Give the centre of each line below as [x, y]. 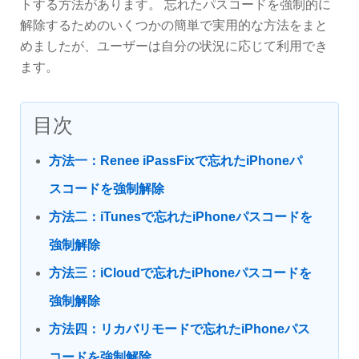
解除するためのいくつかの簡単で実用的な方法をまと [174, 25]
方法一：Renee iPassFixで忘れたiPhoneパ [175, 161]
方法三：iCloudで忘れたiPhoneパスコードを [180, 273]
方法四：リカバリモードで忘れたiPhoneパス [179, 329]
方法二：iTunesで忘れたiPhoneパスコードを [181, 217]
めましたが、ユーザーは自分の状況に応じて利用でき [174, 46]
